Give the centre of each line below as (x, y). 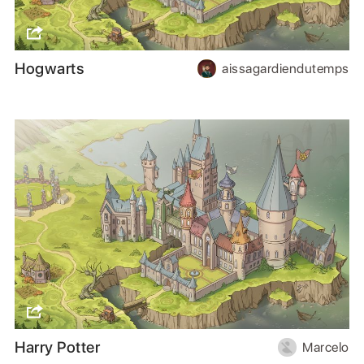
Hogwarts (49, 69)
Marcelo (326, 347)
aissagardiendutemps (286, 69)
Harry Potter (57, 347)
